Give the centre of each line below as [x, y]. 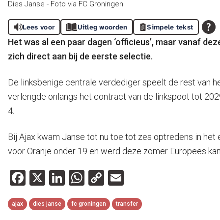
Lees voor [39, 27]
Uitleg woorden [102, 27]
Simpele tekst [170, 27]
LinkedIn [93, 178]
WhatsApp [121, 178]
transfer [127, 204]
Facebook [58, 178]
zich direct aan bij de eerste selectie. [80, 56]
